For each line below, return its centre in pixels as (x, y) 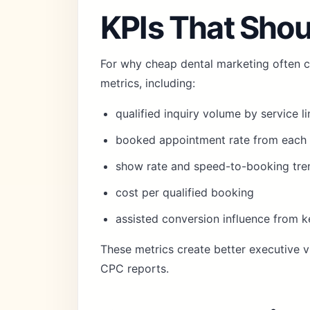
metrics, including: (148, 83)
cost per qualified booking (185, 192)
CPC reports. (135, 268)
